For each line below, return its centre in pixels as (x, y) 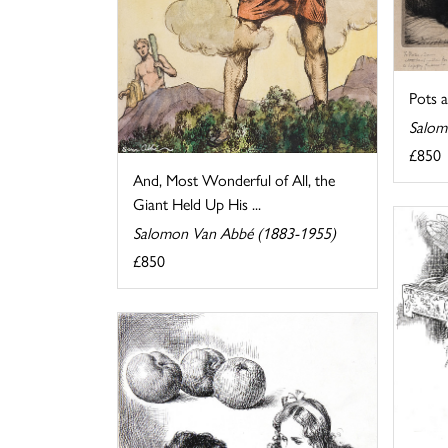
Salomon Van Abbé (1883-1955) (234, 232)
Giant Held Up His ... (197, 203)
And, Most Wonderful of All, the (234, 179)
